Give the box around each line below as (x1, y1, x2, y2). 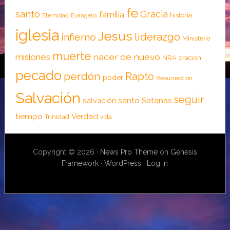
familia (99, 9, 124, 20)
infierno (61, 31, 96, 43)
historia (169, 11, 192, 19)
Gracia (140, 8, 168, 20)
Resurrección (156, 74, 193, 82)
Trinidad (44, 112, 69, 121)
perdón (63, 69, 101, 83)
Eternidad (42, 11, 69, 19)
